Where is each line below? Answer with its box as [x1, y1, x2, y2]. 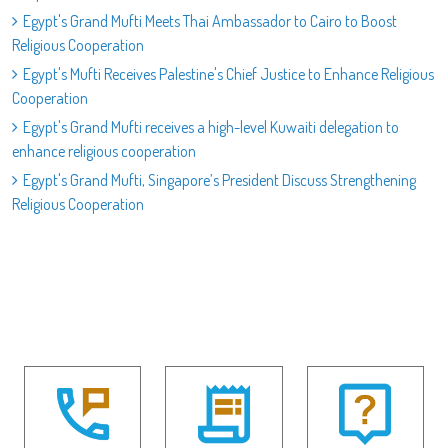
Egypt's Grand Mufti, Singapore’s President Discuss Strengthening [23, 169, 416, 190]
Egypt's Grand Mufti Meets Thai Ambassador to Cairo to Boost [23, 10, 397, 31]
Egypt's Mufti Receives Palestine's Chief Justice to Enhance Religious [23, 63, 434, 84]
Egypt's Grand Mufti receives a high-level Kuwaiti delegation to [23, 116, 399, 137]
